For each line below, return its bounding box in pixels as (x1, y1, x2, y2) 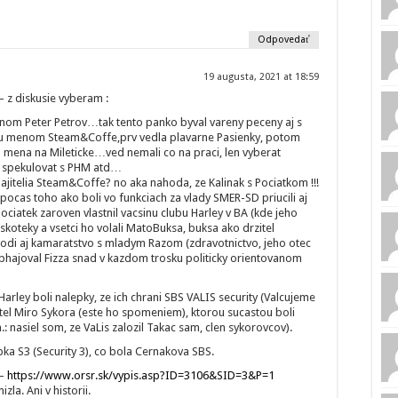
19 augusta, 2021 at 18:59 (203, 71, 319, 84)
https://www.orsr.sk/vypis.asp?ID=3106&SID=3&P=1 (7, 369, 275, 383)
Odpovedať (258, 34, 310, 46)
